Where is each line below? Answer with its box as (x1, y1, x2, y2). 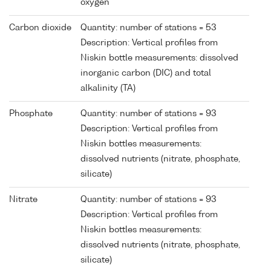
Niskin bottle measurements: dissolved (80, 53, 238, 62)
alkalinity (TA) (80, 83, 135, 93)
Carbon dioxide (9, 23, 71, 32)
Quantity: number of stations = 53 (80, 23, 217, 32)
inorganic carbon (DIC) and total (80, 68, 211, 77)
